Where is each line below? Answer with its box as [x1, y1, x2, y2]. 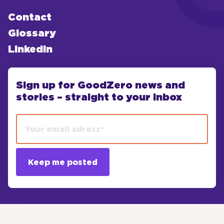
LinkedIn [8, 44, 52, 54]
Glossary [8, 28, 56, 38]
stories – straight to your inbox [16, 92, 182, 102]
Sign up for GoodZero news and [16, 80, 185, 90]
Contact [8, 12, 51, 22]
